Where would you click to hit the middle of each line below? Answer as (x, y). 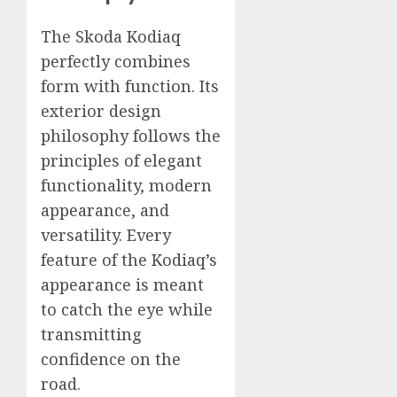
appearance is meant (122, 284)
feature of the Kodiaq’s (129, 259)
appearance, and (105, 210)
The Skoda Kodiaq (111, 36)
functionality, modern (126, 185)
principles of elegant (121, 160)
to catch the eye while (127, 309)
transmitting (91, 334)
